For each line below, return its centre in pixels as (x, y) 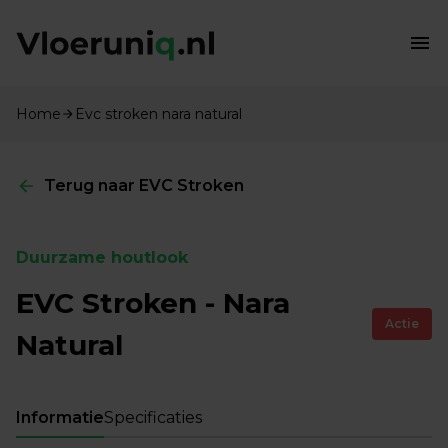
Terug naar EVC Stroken (144, 185)
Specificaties (153, 417)
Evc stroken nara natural (158, 113)
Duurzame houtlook (102, 257)
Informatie (60, 417)
